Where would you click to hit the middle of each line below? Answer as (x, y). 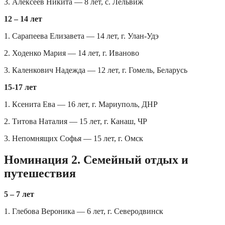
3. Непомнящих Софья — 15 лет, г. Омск (74, 138)
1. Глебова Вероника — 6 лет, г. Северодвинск (84, 211)
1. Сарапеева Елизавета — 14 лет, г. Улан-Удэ (81, 36)
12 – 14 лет (23, 19)
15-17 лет (20, 87)
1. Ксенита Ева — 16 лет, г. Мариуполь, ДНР (81, 104)
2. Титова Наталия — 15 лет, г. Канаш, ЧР (76, 121)
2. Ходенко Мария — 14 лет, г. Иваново (72, 53)
